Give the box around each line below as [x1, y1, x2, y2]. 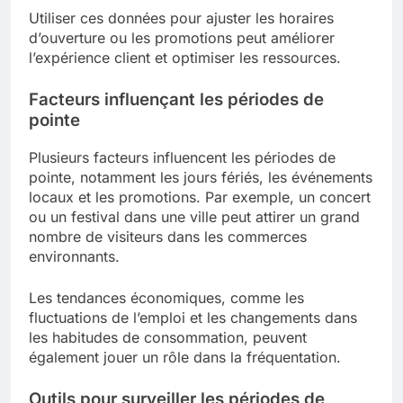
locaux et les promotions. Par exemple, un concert [29, 187, 371, 206]
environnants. [29, 246, 120, 265]
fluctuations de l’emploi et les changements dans [29, 308, 357, 327]
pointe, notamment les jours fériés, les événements [29, 167, 372, 186]
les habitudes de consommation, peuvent [29, 327, 307, 346]
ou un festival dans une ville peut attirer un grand [29, 207, 360, 226]
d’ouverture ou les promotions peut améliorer [29, 28, 335, 47]
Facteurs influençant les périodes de [29, 88, 324, 110]
